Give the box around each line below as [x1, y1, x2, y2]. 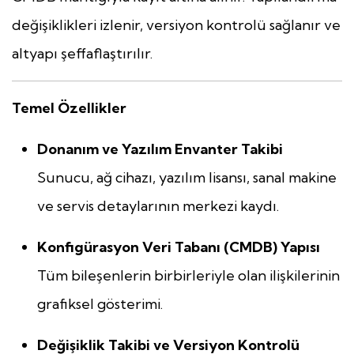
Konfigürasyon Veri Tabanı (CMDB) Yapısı [37, 238, 320, 257]
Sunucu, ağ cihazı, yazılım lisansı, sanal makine [37, 168, 337, 187]
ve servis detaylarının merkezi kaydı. [37, 197, 279, 216]
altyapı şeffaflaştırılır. [12, 44, 153, 63]
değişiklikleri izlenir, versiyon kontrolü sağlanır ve [12, 16, 341, 35]
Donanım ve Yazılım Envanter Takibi [37, 140, 283, 159]
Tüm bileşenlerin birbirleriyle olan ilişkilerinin [37, 266, 340, 285]
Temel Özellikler [12, 99, 126, 118]
